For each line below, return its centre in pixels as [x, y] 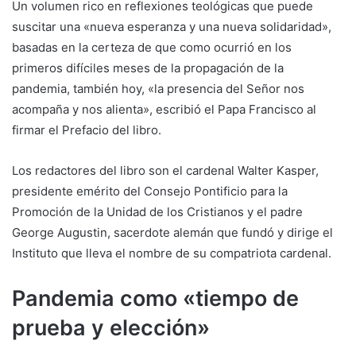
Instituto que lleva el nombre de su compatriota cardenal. [172, 253]
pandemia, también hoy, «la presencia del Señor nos [158, 88]
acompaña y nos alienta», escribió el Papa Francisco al [164, 109]
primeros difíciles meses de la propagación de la [148, 68]
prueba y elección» [111, 327]
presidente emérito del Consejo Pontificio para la [150, 191]
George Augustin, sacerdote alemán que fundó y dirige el [172, 232]
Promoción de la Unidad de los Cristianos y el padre [157, 211]
